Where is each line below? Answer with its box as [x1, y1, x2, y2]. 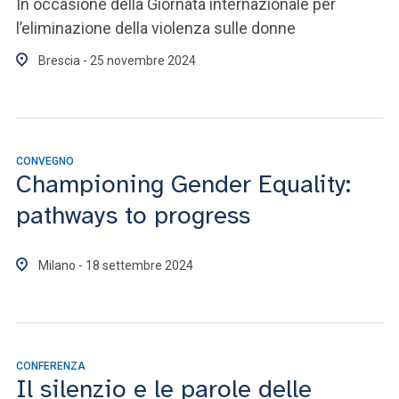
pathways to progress [16, 199, 250, 231]
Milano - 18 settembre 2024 [38, 258, 193, 273]
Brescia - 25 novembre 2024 [38, 53, 196, 68]
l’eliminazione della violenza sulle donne [16, 19, 296, 37]
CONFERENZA [16, 360, 85, 372]
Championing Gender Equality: [16, 168, 351, 199]
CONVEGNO [16, 155, 74, 167]
